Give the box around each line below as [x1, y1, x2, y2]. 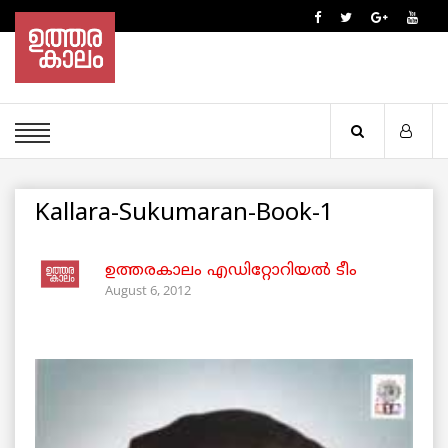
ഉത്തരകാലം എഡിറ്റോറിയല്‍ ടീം [105, 261, 357, 282]
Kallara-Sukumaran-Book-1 [35, 199, 334, 230]
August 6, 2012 [105, 281, 191, 300]
